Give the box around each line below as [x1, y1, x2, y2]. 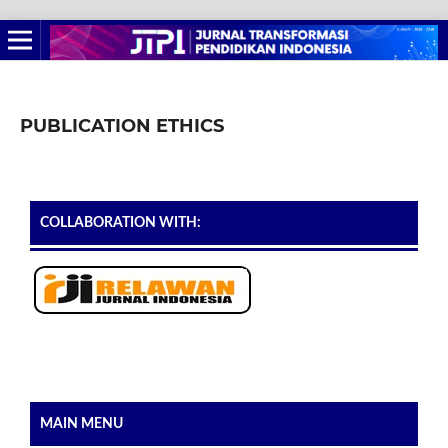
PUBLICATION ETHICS [19, 114, 224, 137]
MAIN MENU [40, 416, 123, 431]
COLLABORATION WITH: [40, 215, 201, 230]
